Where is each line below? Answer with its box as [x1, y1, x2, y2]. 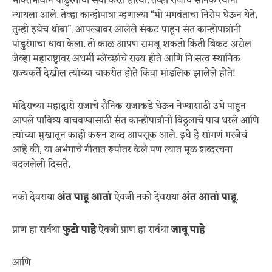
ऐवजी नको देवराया [112, 189, 182, 206]
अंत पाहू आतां [57, 189, 112, 206]
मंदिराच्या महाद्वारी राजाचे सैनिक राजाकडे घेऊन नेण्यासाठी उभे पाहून [12, 98, 246, 115]
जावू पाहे [171, 222, 205, 239]
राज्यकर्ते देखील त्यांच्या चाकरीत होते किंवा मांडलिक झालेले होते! [12, 65, 236, 82]
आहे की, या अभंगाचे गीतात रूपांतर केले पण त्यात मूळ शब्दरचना [12, 141, 233, 158]
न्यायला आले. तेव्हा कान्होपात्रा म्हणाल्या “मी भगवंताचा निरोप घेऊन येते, [12, 7, 257, 24]
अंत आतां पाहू [182, 189, 236, 206]
